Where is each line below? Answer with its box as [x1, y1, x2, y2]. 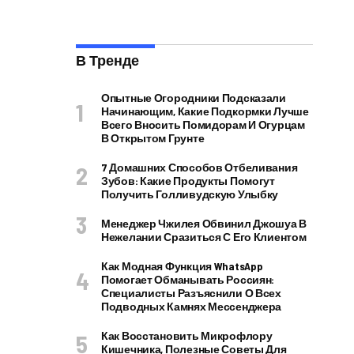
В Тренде [76, 51, 139, 69]
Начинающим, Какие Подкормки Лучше [101, 104, 309, 118]
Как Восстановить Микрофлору [101, 329, 273, 342]
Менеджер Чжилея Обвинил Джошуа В [101, 217, 307, 230]
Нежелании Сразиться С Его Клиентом [101, 230, 307, 243]
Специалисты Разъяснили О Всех [101, 286, 281, 299]
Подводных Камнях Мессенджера [101, 299, 282, 313]
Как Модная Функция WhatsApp [101, 259, 263, 273]
